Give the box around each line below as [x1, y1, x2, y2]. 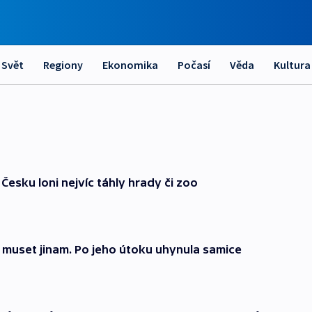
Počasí [178, 58, 210, 72]
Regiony [43, 58, 83, 72]
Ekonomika [102, 58, 158, 72]
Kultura [274, 58, 311, 72]
